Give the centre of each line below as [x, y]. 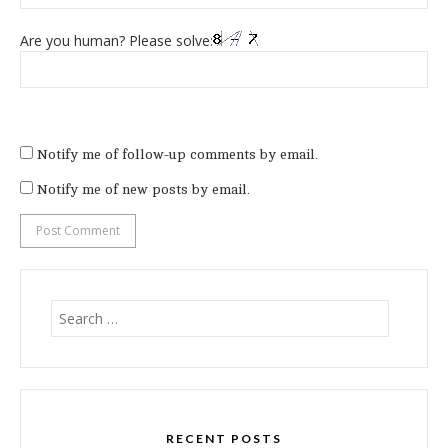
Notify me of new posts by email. [143, 190]
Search [72, 310]
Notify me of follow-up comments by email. [177, 155]
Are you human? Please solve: [116, 41]
